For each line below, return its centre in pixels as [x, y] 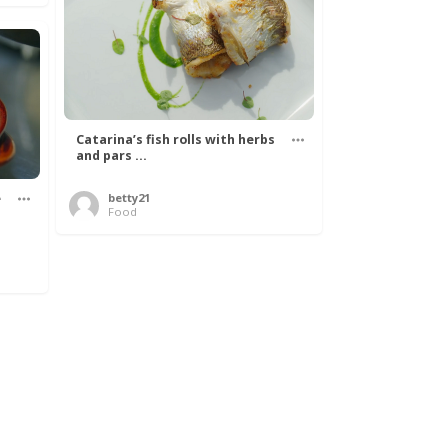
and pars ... [111, 155]
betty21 [129, 197]
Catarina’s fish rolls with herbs [175, 139]
